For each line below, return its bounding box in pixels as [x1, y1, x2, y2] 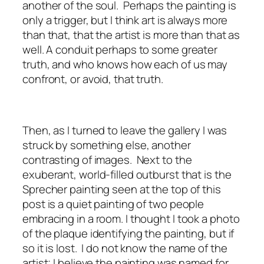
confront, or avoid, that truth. [22, 71, 163, 87]
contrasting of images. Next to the [22, 151, 192, 167]
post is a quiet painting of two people [22, 196, 204, 212]
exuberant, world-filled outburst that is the [22, 166, 232, 182]
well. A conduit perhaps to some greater [22, 41, 218, 57]
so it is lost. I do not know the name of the [22, 240, 227, 256]
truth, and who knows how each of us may [22, 56, 228, 72]
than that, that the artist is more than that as [22, 27, 240, 42]
